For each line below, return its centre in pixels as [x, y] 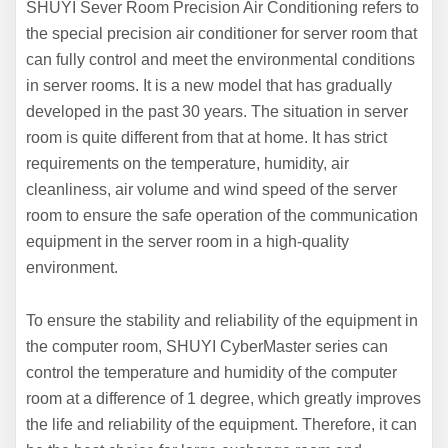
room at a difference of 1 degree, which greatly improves [223, 398]
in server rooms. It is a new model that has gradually [209, 85]
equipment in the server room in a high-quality [187, 241]
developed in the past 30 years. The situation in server [217, 111]
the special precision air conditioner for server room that [221, 33]
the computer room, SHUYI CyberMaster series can [207, 346]
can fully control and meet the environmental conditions [220, 59]
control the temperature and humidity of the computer [211, 372]
